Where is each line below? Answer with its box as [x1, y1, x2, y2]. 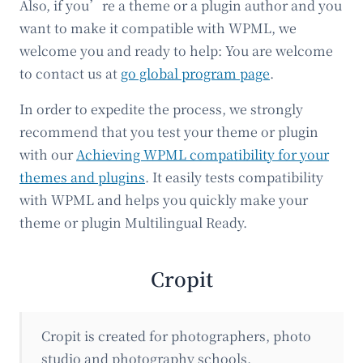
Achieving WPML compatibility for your [76, 144, 329, 164]
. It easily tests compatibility [145, 167, 323, 186]
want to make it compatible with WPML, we [19, 18, 297, 37]
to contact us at [19, 63, 121, 83]
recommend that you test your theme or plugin [19, 122, 318, 141]
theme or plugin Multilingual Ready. [19, 212, 247, 232]
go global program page [121, 63, 270, 83]
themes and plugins [19, 167, 145, 186]
